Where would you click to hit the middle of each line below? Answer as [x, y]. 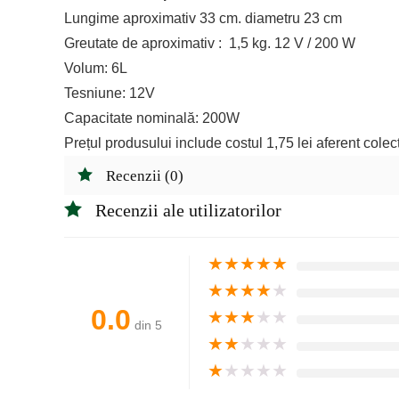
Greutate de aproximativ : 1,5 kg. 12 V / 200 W [210, 43]
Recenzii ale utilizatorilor [188, 210]
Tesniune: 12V [110, 93]
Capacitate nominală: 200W [152, 118]
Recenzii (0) [145, 176]
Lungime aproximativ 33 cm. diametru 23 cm [203, 18]
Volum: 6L [96, 68]
